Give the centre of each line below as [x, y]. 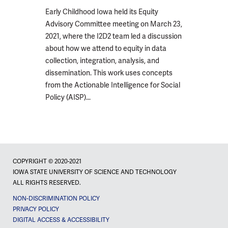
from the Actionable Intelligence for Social [113, 85]
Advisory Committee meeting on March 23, [114, 24]
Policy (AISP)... [68, 97]
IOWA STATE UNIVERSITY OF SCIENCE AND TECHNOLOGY [95, 172]
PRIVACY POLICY [36, 209]
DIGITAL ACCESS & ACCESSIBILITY [61, 220]
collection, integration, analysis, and [102, 61]
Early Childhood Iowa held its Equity [102, 12]
